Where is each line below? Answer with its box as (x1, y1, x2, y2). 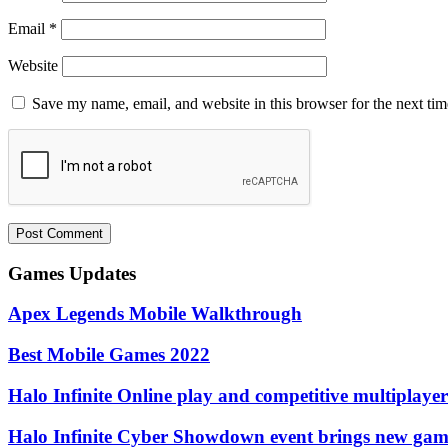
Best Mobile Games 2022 (8, 344, 210, 366)
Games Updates (8, 262, 136, 284)
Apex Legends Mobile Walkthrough (8, 303, 302, 325)
